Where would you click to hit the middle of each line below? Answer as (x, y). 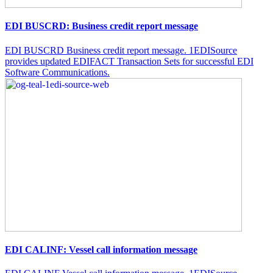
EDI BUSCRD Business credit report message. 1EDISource (121, 50)
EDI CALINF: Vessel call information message (101, 249)
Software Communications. (57, 72)
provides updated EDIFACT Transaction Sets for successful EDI (129, 61)
